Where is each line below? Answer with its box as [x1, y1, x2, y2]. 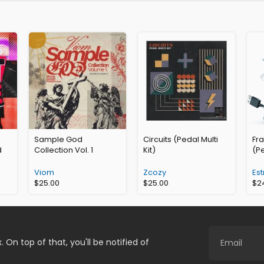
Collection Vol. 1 [34, 144, 94, 156]
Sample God [34, 134, 83, 146]
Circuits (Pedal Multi [143, 134, 218, 146]
